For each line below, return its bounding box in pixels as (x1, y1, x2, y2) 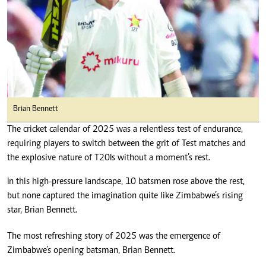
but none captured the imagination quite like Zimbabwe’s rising (7, 191, 243, 201)
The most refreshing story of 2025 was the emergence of (7, 232, 220, 242)
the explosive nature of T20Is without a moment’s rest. (7, 153, 210, 163)
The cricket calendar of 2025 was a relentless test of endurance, (7, 125, 243, 135)
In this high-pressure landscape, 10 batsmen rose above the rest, (7, 177, 245, 187)
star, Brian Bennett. (7, 205, 77, 216)
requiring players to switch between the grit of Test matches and (7, 139, 246, 149)
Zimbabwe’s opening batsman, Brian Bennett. (7, 246, 175, 256)
